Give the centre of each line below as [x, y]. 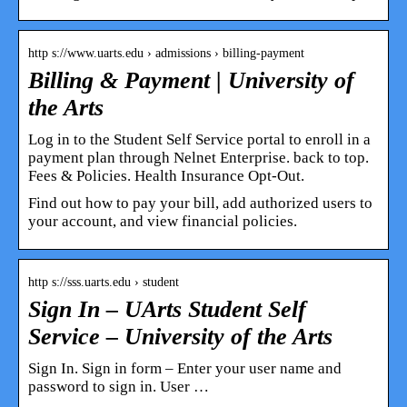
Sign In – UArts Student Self [167, 309]
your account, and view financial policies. [163, 221]
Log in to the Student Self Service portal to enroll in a [199, 139]
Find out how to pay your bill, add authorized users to [200, 203]
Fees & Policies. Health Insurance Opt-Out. [166, 175]
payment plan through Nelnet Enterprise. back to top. [199, 157]
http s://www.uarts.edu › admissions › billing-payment [166, 53]
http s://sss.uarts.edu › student [104, 282]
